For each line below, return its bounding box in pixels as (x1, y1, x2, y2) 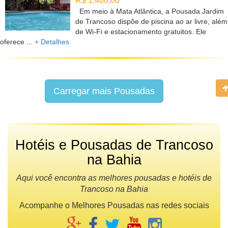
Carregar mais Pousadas (53, 86, 155, 97)
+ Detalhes (35, 38, 69, 46)
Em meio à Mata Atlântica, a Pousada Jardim (75, 7, 224, 16)
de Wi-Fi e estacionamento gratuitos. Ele (75, 27, 206, 36)
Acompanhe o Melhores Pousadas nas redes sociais (19, 201, 209, 210)
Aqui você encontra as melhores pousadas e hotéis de (16, 174, 212, 183)
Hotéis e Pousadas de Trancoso (15, 137, 213, 153)
